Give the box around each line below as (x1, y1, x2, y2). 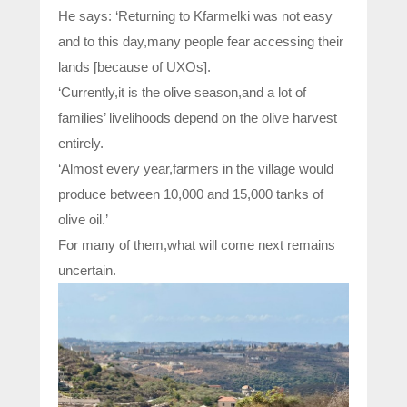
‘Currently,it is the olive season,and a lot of (58, 84, 306, 101)
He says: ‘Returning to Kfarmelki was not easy (58, 8, 333, 25)
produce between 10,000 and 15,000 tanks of (58, 186, 323, 203)
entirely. (58, 135, 104, 152)
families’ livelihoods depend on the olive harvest (58, 110, 337, 126)
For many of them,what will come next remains (58, 237, 335, 253)
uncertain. (58, 263, 116, 279)
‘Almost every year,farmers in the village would (58, 161, 333, 177)
